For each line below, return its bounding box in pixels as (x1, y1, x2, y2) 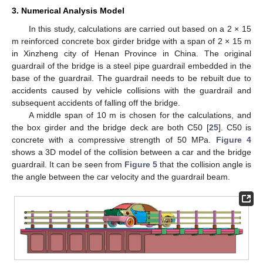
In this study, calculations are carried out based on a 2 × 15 (28, 23, 251, 33)
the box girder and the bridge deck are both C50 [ (12, 122, 209, 132)
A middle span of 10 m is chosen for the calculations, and (28, 110, 251, 120)
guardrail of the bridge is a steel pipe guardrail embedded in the (12, 60, 251, 70)
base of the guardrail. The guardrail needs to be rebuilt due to (12, 73, 251, 83)
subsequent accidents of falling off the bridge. (12, 97, 180, 107)
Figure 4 (215, 134, 252, 144)
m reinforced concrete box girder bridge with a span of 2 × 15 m (12, 36, 251, 46)
